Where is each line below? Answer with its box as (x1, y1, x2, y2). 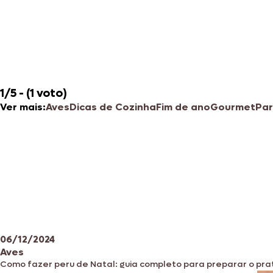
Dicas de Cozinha (69, 100, 156, 113)
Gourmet (210, 100, 255, 113)
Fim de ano (156, 100, 210, 113)
